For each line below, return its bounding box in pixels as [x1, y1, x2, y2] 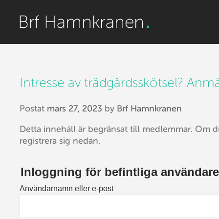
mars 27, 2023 [47, 103, 102, 113]
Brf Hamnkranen [117, 103, 182, 113]
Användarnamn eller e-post [20, 184, 113, 193]
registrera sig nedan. [20, 135, 100, 146]
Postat [20, 103, 47, 113]
